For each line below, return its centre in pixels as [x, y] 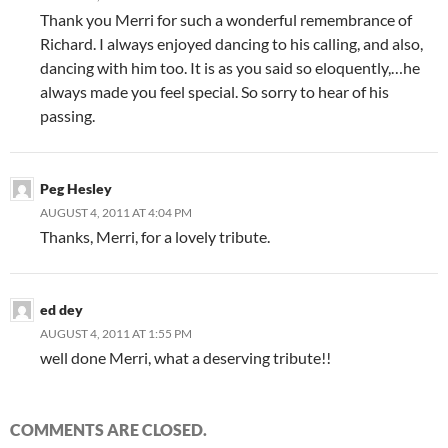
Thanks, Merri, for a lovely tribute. [155, 236]
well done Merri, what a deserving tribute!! [185, 357]
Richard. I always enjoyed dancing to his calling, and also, [231, 43]
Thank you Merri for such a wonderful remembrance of [226, 19]
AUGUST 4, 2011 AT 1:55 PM [116, 333]
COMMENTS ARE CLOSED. [108, 429]
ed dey [61, 309]
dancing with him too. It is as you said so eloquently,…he [230, 67]
